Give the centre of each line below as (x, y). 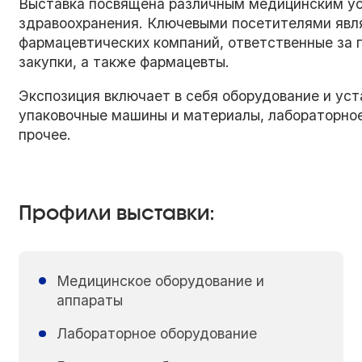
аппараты (89, 300)
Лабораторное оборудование (156, 334)
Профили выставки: (117, 214)
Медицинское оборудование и (160, 280)
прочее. (45, 134)
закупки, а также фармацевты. (124, 62)
